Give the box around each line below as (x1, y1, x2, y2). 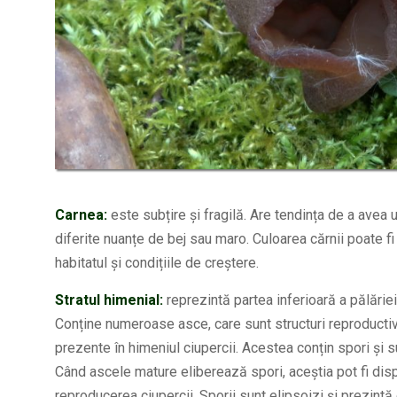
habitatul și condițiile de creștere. (55, 253, 259, 271)
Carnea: (55, 206, 107, 223)
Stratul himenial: (55, 291, 163, 308)
